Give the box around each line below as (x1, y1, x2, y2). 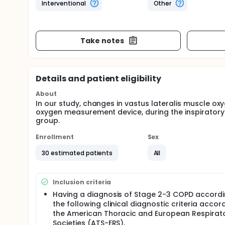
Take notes (80, 35, 124, 46)
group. (36, 116, 60, 126)
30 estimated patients (42, 148, 113, 157)
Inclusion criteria (53, 177, 111, 186)
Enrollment (36, 133, 74, 141)
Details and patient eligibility (36, 73, 162, 84)
